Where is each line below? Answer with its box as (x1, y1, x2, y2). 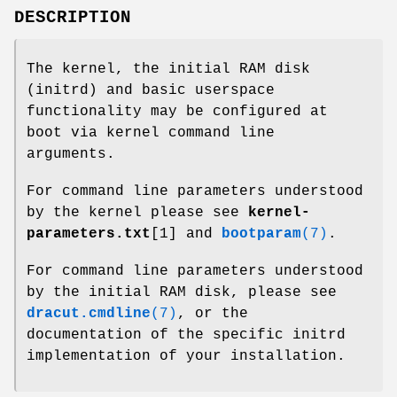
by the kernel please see (27, 204, 248, 221)
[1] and (151, 225, 222, 242)
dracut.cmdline (27, 305, 151, 322)
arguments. (27, 145, 115, 162)
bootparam (222, 225, 301, 242)
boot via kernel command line (27, 124, 275, 141)
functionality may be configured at (27, 103, 328, 120)
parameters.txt (27, 225, 151, 242)
